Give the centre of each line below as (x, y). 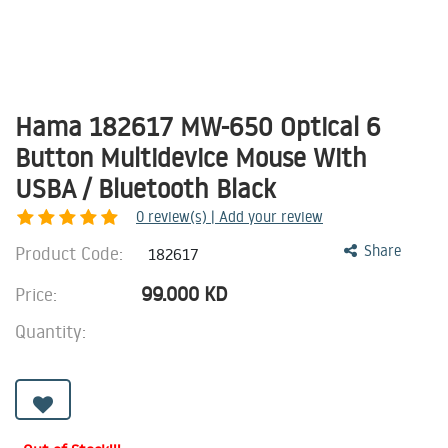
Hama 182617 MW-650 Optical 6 (198, 126)
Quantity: (50, 331)
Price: (38, 294)
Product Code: (71, 253)
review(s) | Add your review (235, 216)
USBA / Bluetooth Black (149, 188)
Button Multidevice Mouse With (191, 157)
